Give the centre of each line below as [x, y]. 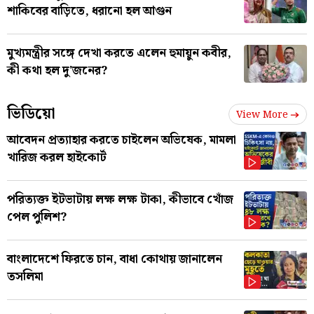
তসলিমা [25, 277]
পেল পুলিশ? [37, 217]
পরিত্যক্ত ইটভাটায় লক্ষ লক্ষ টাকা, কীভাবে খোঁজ [120, 199]
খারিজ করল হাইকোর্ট [57, 157]
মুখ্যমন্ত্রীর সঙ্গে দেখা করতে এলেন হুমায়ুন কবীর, [119, 53]
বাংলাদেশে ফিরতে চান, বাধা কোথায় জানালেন [115, 259]
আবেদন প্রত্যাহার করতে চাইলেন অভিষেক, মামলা [122, 140]
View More [262, 115]
